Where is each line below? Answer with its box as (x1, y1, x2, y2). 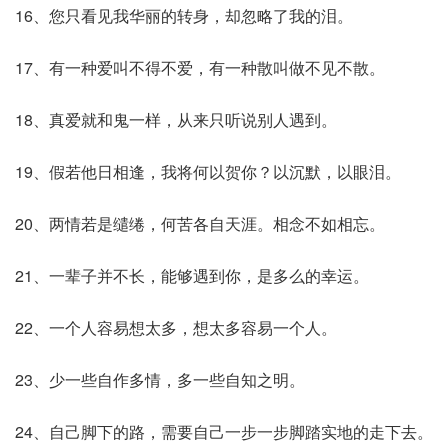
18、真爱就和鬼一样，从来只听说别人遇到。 (15, 108, 337, 131)
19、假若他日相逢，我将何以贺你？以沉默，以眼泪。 (15, 160, 401, 183)
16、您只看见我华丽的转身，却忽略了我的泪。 (15, 4, 353, 27)
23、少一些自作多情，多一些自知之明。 (15, 368, 305, 391)
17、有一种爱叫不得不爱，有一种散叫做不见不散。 (15, 56, 385, 79)
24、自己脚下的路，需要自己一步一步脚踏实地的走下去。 (15, 420, 433, 443)
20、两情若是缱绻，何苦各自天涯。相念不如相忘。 (15, 212, 385, 235)
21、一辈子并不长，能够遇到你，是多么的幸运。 (15, 264, 369, 287)
